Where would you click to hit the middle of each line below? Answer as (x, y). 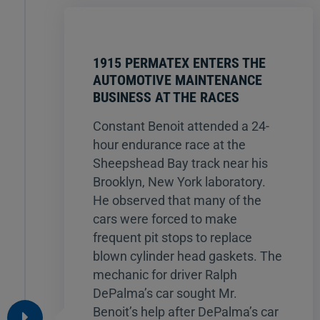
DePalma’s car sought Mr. (165, 293)
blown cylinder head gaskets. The (187, 256)
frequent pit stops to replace (172, 237)
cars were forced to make (165, 219)
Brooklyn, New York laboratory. (179, 181)
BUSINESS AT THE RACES (166, 97)
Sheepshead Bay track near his (180, 163)
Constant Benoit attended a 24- (181, 126)
